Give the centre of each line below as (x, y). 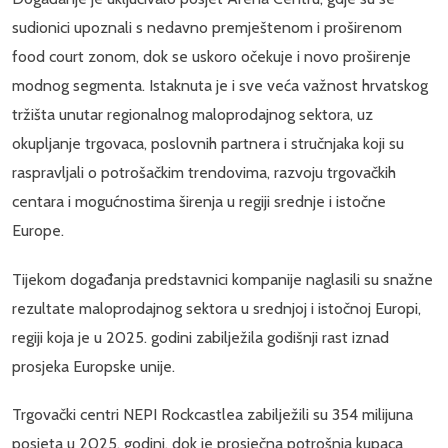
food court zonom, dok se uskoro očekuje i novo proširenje (211, 57)
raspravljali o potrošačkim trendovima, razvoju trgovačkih (204, 173)
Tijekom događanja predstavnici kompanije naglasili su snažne (222, 279)
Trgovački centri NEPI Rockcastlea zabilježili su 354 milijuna (212, 414)
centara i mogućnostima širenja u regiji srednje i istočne (199, 202)
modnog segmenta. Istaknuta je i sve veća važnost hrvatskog (220, 86)
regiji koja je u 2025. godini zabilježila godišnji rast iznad (200, 337)
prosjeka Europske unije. (93, 366)
